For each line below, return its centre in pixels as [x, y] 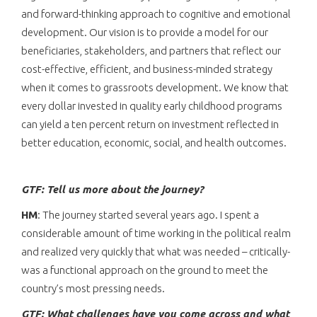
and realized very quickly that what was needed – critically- [156, 251]
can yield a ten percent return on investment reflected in [150, 124]
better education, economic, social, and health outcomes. [154, 142]
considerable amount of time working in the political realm [156, 233]
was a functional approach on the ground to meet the [145, 270]
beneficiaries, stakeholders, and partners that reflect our [151, 50]
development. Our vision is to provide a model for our [145, 32]
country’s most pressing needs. [93, 288]
